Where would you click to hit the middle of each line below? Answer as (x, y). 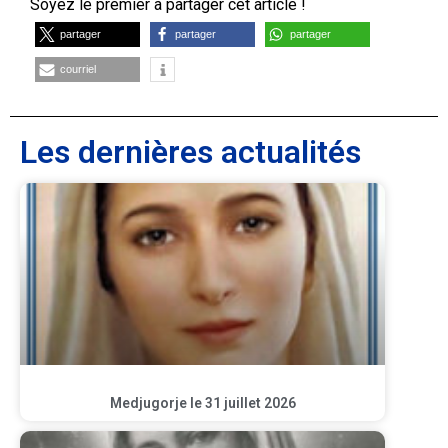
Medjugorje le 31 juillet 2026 (202, 403)
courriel (78, 68)
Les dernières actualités (190, 151)
